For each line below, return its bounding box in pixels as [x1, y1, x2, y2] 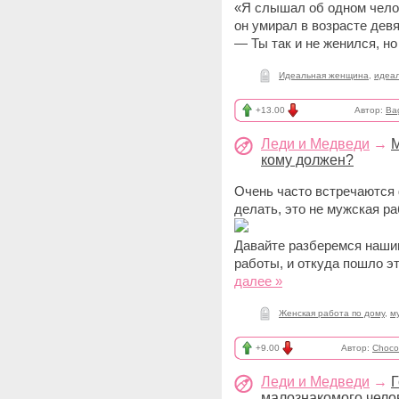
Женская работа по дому [279, 308, 385, 318]
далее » [234, 273, 282, 289]
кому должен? [261, 152, 354, 167]
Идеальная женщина [279, 70, 369, 80]
